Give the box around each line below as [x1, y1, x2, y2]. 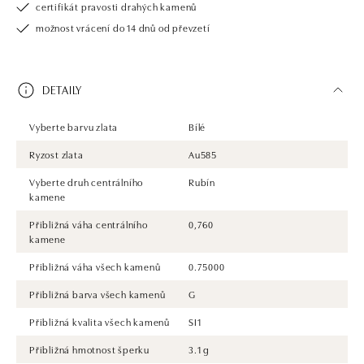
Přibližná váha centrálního [29, 216, 148, 231]
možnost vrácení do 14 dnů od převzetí [36, 19, 210, 34]
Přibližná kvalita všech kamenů [29, 314, 170, 328]
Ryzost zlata [29, 146, 84, 161]
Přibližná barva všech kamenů [29, 286, 166, 301]
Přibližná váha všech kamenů [29, 258, 161, 273]
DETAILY [42, 81, 82, 98]
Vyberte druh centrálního [29, 174, 144, 188]
